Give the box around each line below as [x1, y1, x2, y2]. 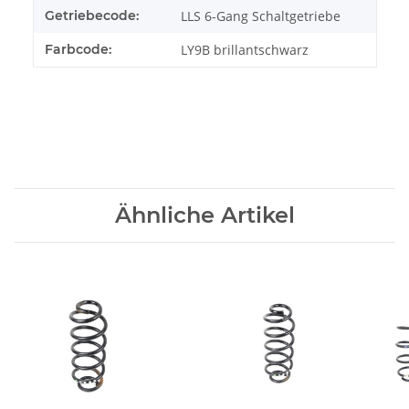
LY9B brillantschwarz [181, 41, 309, 58]
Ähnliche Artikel [114, 202, 295, 228]
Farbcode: [45, 41, 111, 58]
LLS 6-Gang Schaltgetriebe [181, 7, 341, 25]
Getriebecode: [45, 7, 139, 24]
